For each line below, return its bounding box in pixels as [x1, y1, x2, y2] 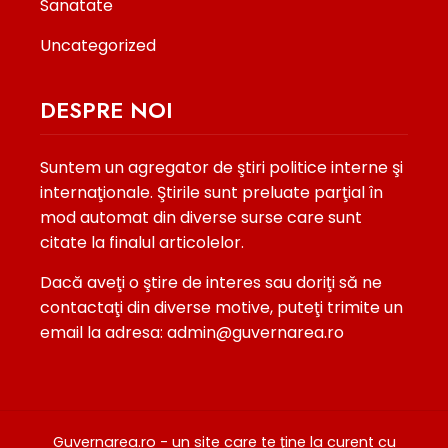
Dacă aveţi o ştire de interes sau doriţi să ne [40, 271, 382, 295]
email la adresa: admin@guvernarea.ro [40, 321, 344, 345]
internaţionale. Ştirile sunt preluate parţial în [40, 181, 383, 205]
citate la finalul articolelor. [40, 231, 244, 255]
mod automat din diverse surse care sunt [40, 206, 362, 230]
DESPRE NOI [40, 94, 173, 127]
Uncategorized [40, 34, 156, 58]
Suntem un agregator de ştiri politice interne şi [40, 156, 403, 180]
